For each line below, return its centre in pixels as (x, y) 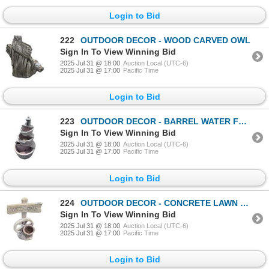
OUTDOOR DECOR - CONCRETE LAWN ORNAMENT (160, 203)
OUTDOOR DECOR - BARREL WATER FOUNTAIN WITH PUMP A (159, 122)
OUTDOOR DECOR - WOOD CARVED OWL (165, 41)
